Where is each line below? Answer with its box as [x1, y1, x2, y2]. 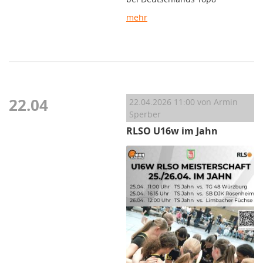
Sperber [129, 109, 161, 120]
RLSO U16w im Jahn [126, 124, 218, 138]
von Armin [195, 96, 238, 108]
